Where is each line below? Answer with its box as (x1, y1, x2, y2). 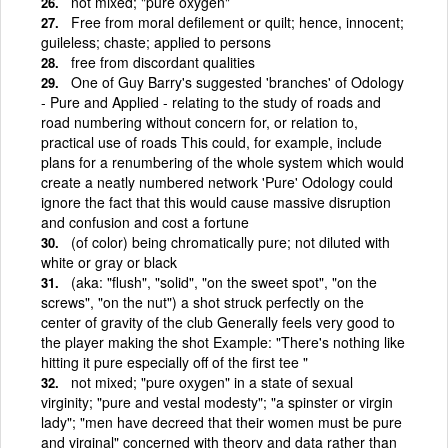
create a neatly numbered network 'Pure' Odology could (41, 171, 393, 192)
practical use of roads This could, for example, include (41, 131, 382, 152)
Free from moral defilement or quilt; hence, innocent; (71, 11, 404, 32)
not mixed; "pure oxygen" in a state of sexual (71, 371, 353, 392)
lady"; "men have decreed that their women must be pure (41, 411, 402, 432)
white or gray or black (41, 251, 177, 272)
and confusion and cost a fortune (41, 211, 249, 232)
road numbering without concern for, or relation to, (41, 111, 358, 132)
